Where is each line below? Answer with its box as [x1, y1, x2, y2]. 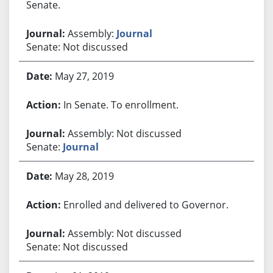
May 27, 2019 [54, 69, 114, 83]
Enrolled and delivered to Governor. [63, 197, 229, 211]
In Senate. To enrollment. [63, 97, 179, 112]
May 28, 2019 [54, 169, 114, 183]
